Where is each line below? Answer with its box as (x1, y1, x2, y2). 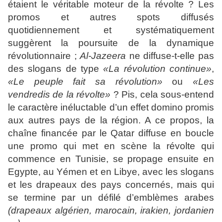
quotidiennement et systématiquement (8, 25, 214, 35)
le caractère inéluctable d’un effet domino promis (8, 102, 214, 112)
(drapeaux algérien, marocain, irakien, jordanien (8, 205, 214, 216)
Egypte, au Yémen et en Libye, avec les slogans (8, 166, 214, 177)
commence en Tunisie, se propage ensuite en (8, 154, 214, 164)
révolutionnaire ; (8, 51, 80, 61)
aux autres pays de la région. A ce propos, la (8, 115, 214, 125)
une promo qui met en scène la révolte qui (8, 141, 214, 151)
